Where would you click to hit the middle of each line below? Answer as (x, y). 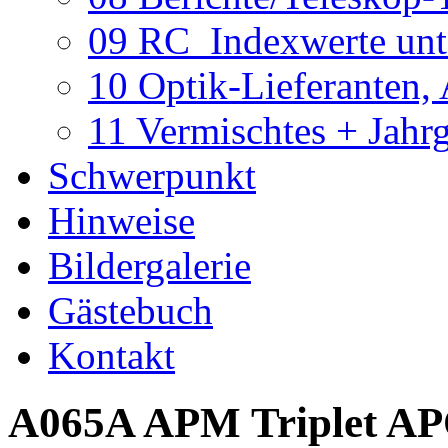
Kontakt (111, 355)
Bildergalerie (149, 265)
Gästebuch (130, 310)
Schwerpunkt (152, 175)
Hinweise (121, 220)
